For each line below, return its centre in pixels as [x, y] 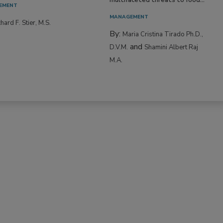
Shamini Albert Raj [171, 47]
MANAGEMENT [129, 17]
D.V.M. [119, 47]
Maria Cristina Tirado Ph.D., [163, 34]
